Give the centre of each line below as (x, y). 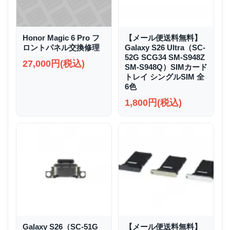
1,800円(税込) (153, 103)
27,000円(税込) (54, 64)
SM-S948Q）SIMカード (166, 67)
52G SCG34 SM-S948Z (165, 57)
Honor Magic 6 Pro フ (61, 38)
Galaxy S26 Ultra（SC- (165, 47)
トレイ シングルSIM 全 (165, 77)
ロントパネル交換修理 (61, 47)
